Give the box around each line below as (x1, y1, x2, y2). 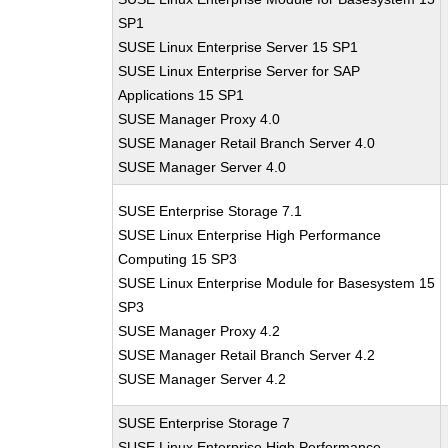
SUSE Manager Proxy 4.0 (118, 111, 281, 127)
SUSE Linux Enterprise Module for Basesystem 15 (118, 275, 436, 291)
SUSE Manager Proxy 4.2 (118, 323, 281, 339)
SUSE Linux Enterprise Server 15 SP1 (118, 39, 359, 55)
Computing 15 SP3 (118, 251, 238, 267)
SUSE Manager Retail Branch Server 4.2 (118, 347, 376, 363)
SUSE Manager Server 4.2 (118, 371, 287, 387)
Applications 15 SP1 (118, 87, 245, 103)
